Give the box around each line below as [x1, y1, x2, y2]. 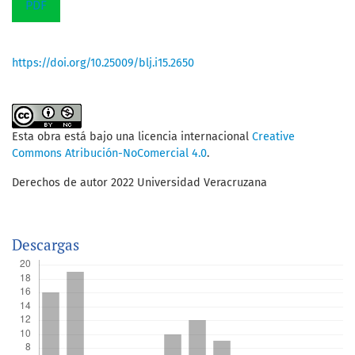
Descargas [12, 235, 79, 255]
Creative [252, 130, 295, 144]
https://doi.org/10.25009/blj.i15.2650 [12, 56, 194, 71]
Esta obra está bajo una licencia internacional [12, 130, 252, 144]
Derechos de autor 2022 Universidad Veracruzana [12, 176, 267, 190]
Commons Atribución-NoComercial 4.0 [12, 147, 207, 161]
